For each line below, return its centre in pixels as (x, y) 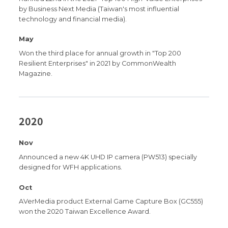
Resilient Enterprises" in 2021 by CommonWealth (98, 64)
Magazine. (36, 74)
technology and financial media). (73, 19)
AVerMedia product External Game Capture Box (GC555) (111, 202)
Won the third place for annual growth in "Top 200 (100, 53)
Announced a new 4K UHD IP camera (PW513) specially (108, 157)
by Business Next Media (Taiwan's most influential (99, 9)
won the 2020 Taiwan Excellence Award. (85, 212)
